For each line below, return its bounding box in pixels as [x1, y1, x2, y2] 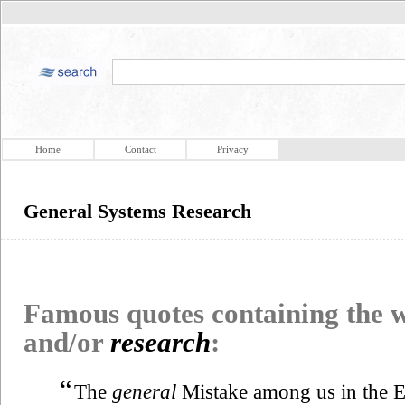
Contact [124, 144, 156, 155]
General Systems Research [24, 200, 251, 222]
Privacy [216, 144, 249, 155]
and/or [24, 326, 110, 358]
